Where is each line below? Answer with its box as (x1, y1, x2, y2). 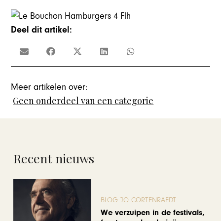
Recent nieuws (13, 150, 94, 167)
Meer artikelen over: (11, 81, 88, 92)
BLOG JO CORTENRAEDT (101, 195, 177, 204)
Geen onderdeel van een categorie (13, 94, 154, 107)
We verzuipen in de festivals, (101, 208, 205, 218)
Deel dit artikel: (11, 24, 73, 35)
